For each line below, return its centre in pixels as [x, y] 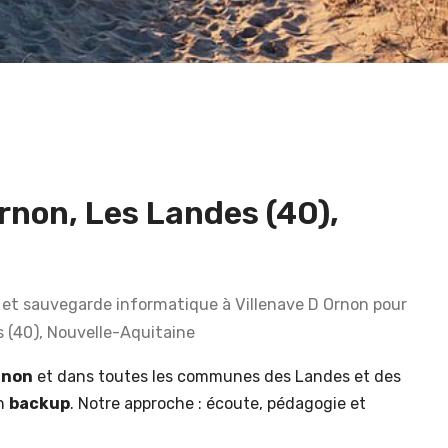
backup [39, 403]
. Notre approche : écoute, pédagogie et [218, 403]
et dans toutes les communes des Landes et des [217, 376]
